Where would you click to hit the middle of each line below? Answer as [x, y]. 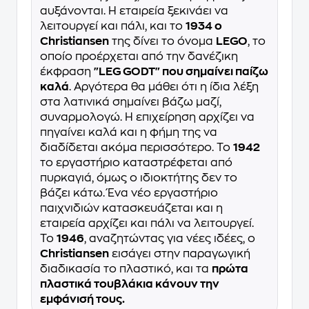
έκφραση [67, 71]
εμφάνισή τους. [82, 299]
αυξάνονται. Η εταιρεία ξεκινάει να [134, 11]
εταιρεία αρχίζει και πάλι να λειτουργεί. [147, 223]
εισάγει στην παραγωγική [180, 253]
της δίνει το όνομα [162, 41]
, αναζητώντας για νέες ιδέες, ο [170, 238]
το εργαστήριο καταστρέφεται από [136, 162]
